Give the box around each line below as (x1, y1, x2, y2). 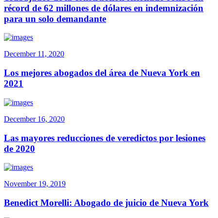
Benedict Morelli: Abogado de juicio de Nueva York (4, 197, 209, 208)
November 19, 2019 (4, 180, 66, 188)
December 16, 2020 (4, 114, 65, 123)
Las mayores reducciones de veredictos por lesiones (4, 132, 205, 143)
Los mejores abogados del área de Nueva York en (4, 68, 200, 78)
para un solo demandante (4, 13, 106, 24)
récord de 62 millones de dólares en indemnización (4, 2, 203, 13)
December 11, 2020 (4, 50, 64, 58)
